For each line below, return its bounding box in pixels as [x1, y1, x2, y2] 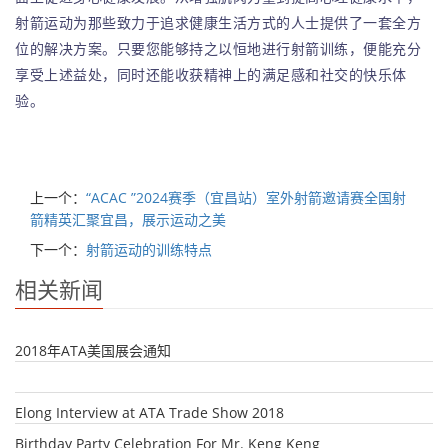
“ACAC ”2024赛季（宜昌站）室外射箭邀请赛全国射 [86, 187, 406, 207]
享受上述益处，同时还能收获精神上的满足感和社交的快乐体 [15, 65, 407, 83]
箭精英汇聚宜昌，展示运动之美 [30, 209, 226, 229]
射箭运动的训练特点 [86, 239, 212, 259]
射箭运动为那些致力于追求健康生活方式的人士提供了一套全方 [15, 13, 421, 31]
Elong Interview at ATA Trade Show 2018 [15, 402, 284, 422]
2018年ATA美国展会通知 [15, 340, 171, 360]
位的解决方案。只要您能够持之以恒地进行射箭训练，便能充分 [15, 39, 421, 57]
